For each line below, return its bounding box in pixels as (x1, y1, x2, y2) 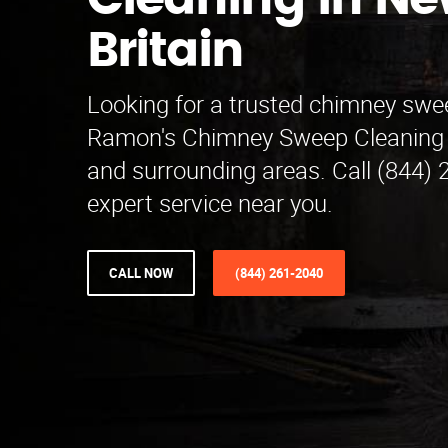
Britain (87, 28, 244, 76)
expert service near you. (87, 187, 333, 219)
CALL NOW (109, 264, 173, 282)
